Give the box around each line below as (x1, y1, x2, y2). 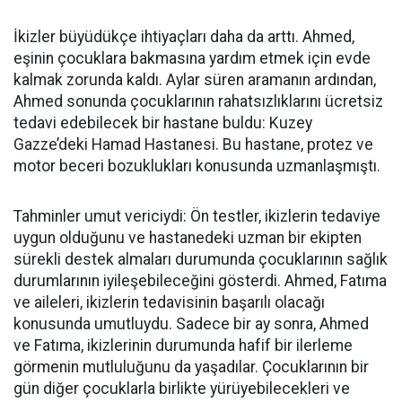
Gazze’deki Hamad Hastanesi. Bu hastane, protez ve (13, 135, 373, 154)
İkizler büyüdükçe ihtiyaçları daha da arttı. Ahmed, (13, 28, 354, 47)
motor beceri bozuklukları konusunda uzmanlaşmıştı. (13, 157, 380, 176)
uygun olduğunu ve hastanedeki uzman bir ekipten (13, 229, 362, 248)
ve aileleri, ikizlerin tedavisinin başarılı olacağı (13, 293, 325, 312)
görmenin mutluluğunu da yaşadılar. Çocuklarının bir (13, 358, 369, 377)
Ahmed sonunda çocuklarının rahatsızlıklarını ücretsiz (13, 92, 383, 111)
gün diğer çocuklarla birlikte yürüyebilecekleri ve (13, 380, 350, 398)
